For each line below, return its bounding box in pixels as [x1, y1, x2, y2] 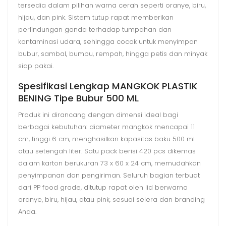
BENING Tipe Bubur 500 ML [18, 91, 139, 104]
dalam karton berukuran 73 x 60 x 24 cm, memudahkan [18, 158, 201, 168]
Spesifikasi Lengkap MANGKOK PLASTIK [18, 79, 197, 92]
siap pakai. [18, 61, 53, 71]
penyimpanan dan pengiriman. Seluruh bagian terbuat [18, 170, 200, 180]
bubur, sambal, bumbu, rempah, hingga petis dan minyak [18, 48, 207, 59]
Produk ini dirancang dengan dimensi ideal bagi [18, 109, 178, 120]
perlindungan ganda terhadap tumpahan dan [18, 24, 172, 34]
